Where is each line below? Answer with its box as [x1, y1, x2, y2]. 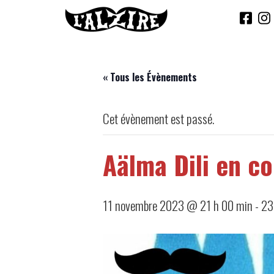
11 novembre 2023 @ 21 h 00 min [103, 196, 253, 215]
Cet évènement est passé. [103, 109, 214, 128]
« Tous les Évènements [103, 70, 197, 84]
